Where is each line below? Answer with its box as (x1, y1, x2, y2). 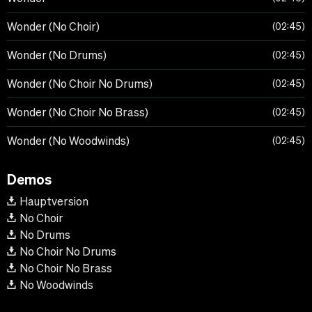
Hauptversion (19, 195, 88, 208)
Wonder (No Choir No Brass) (7, 106, 148, 119)
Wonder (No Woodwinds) (7, 134, 130, 148)
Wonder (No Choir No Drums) (7, 77, 153, 91)
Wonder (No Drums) (7, 49, 107, 62)
